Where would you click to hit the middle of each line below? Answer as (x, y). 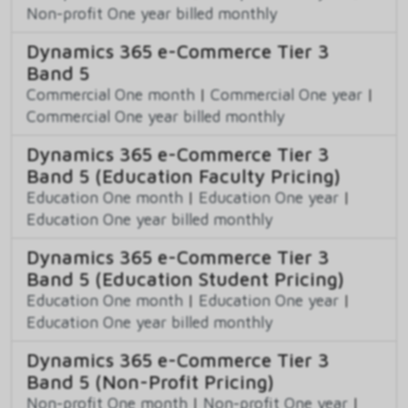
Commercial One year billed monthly (156, 117)
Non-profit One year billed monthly (152, 14)
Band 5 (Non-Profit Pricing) (150, 382)
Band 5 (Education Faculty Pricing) (184, 176)
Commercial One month (111, 95)
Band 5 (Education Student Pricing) (185, 279)
